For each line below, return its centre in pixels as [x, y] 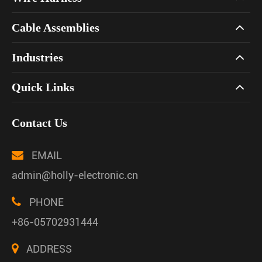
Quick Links [43, 87]
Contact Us [39, 123]
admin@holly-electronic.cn [75, 175]
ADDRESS [48, 249]
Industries [37, 57]
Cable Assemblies [56, 27]
